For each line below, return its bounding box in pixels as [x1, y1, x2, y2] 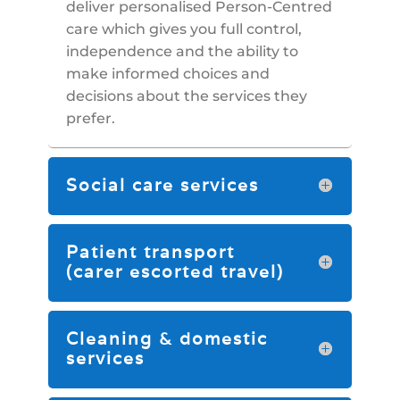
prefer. [65, 110, 115, 128]
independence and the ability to [65, 43, 298, 61]
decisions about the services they [65, 87, 307, 105]
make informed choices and [65, 65, 270, 83]
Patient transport [65, 241, 235, 263]
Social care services [65, 174, 259, 196]
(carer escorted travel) [65, 261, 284, 283]
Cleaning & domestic [65, 328, 268, 350]
